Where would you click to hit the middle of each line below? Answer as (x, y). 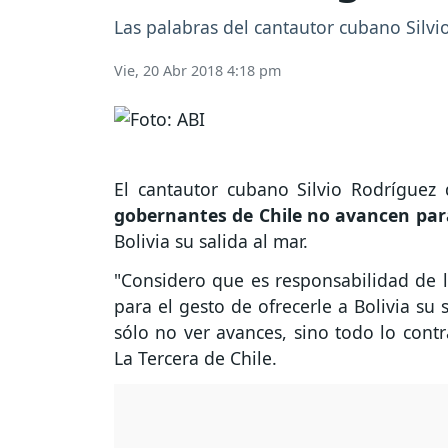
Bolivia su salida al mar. (211, 241)
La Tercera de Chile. (195, 358)
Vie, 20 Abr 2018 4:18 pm (197, 71)
